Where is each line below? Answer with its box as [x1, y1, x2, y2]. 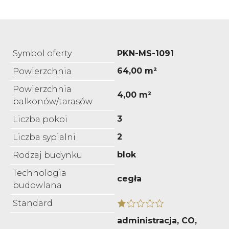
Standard [13, 198, 53, 208]
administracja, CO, [117, 215, 197, 225]
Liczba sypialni [13, 132, 76, 142]
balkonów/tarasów [13, 96, 93, 106]
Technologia [13, 168, 66, 178]
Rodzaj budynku [13, 150, 82, 160]
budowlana [13, 180, 62, 190]
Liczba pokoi [13, 114, 67, 124]
